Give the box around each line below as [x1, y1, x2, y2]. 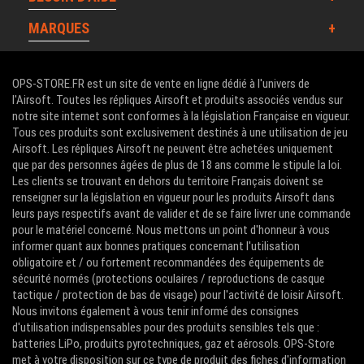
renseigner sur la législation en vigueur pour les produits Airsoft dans [12, 190, 335, 206]
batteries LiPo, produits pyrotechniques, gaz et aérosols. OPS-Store [12, 336, 335, 352]
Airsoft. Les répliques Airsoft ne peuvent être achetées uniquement [12, 141, 333, 157]
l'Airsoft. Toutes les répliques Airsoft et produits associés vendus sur [12, 93, 343, 108]
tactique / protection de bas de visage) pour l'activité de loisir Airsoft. [12, 288, 344, 303]
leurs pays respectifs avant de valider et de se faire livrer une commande [12, 206, 351, 222]
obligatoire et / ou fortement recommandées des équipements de [12, 255, 324, 271]
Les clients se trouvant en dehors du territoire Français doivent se [12, 174, 323, 189]
